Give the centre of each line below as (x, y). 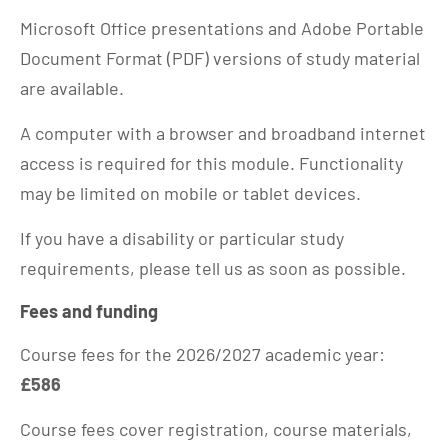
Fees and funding (89, 311)
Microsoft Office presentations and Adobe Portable (222, 28)
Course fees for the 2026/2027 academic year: (202, 354)
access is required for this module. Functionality (211, 163)
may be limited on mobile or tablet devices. (190, 193)
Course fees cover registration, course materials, (216, 429)
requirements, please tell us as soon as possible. (213, 268)
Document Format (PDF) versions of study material (220, 58)
